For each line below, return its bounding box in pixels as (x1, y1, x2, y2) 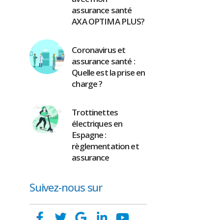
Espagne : (72, 129, 107, 140)
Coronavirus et (72, 44, 126, 55)
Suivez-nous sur (29, 180, 103, 194)
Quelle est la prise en (72, 67, 145, 78)
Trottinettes (72, 107, 118, 118)
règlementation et (72, 140, 139, 152)
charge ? (72, 78, 103, 89)
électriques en (72, 118, 123, 129)
